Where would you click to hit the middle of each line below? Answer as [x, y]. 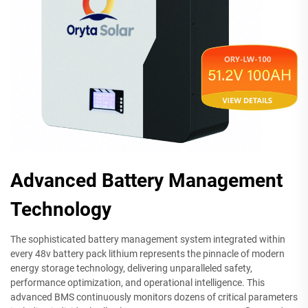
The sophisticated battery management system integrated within [148, 239]
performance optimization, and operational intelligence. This [137, 282]
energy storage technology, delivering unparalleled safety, [131, 268]
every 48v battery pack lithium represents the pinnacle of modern [147, 253]
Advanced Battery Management [146, 180]
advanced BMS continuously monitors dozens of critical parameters [154, 297]
